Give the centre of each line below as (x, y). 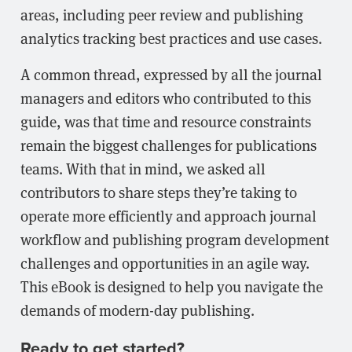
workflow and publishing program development (175, 238)
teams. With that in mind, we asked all (143, 168)
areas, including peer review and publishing (162, 14)
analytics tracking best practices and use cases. (171, 37)
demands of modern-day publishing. (137, 309)
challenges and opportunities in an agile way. (165, 262)
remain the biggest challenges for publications (169, 144)
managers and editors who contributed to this (166, 97)
